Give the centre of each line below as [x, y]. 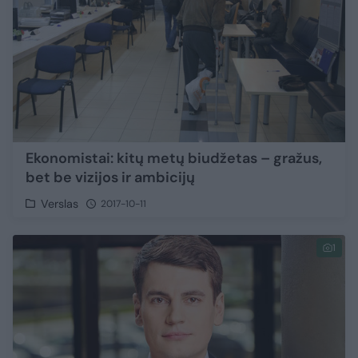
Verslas [60, 203]
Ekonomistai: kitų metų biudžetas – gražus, [174, 158]
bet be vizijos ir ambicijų [110, 177]
